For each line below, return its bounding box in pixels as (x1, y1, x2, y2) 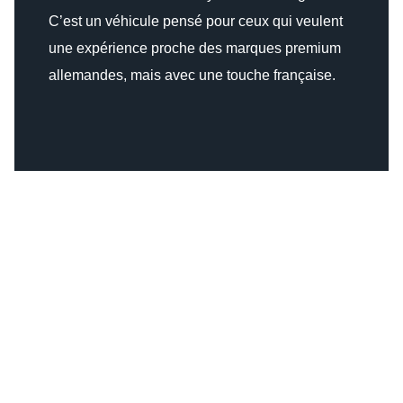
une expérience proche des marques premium (48, 40, 341, 57)
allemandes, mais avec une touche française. (48, 67, 336, 84)
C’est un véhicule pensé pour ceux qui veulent (48, 13, 343, 30)
